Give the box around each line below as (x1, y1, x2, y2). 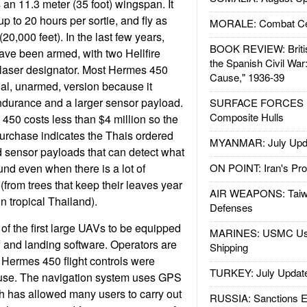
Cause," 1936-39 (209, 70, 284, 84)
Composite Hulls (209, 110, 284, 124)
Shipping (209, 240, 248, 254)
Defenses (209, 200, 253, 214)
